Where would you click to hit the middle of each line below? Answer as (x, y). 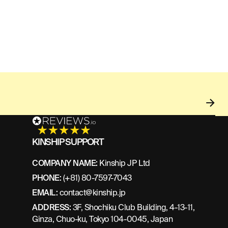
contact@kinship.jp (93, 192)
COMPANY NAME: (65, 163)
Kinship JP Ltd (124, 163)
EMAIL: (46, 192)
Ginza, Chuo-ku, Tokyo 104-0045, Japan (103, 219)
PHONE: (47, 178)
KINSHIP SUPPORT (68, 142)
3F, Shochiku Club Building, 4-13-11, (134, 207)
